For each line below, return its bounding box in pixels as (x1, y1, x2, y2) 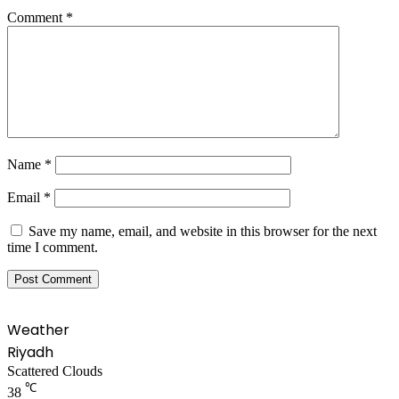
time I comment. (7, 240, 98, 256)
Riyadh (7, 342, 53, 363)
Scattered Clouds (7, 363, 102, 379)
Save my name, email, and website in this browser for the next (28, 224, 377, 240)
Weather (7, 320, 69, 341)
